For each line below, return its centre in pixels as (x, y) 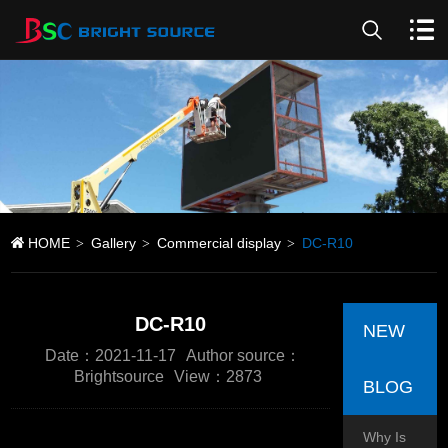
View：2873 (218, 377)
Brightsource (119, 377)
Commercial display (219, 243)
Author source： (244, 356)
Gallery (114, 243)
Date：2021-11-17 (111, 356)
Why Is (385, 437)
